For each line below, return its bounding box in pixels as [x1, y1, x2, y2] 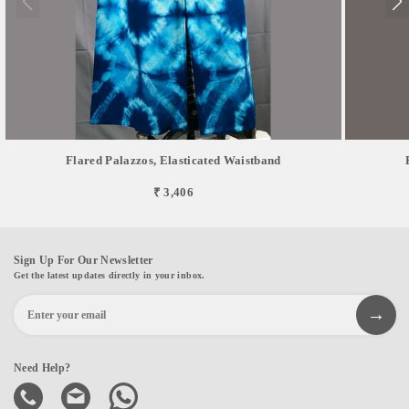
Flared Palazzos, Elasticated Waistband [65, 152, 281, 167]
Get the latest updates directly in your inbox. [14, 269, 205, 280]
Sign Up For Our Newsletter [14, 253, 153, 267]
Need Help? [14, 361, 71, 374]
